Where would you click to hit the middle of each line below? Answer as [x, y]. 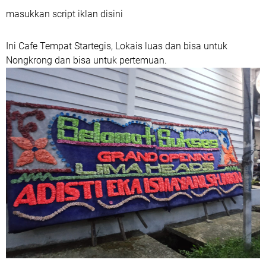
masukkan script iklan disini [64, 14]
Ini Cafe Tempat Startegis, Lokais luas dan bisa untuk [118, 46]
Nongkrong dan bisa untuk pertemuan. [86, 60]
